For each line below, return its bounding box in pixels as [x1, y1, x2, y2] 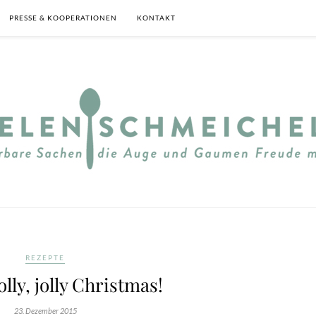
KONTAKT [137, 13, 176, 22]
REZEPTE [25, 253, 65, 262]
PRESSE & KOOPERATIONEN [9, 13, 117, 22]
